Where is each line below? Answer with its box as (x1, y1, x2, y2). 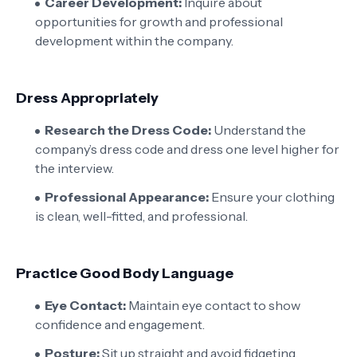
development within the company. (35, 33, 233, 49)
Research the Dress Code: (45, 122, 211, 138)
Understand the (211, 122, 306, 138)
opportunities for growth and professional (35, 14, 283, 29)
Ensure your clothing (209, 189, 335, 205)
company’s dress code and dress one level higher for (35, 141, 339, 157)
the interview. (35, 160, 114, 176)
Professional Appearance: (45, 189, 209, 205)
